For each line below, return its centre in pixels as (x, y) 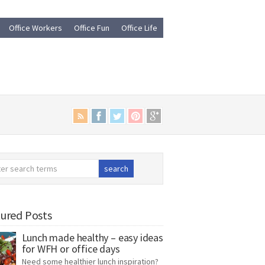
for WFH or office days (71, 249)
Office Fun (92, 28)
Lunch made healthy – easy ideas (92, 237)
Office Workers (35, 28)
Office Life (139, 28)
